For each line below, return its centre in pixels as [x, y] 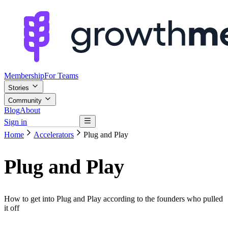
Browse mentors [53, 122]
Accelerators [54, 135]
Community [26, 101]
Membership [24, 76]
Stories [20, 88]
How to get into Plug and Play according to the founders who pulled [113, 198]
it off [12, 208]
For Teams [61, 76]
